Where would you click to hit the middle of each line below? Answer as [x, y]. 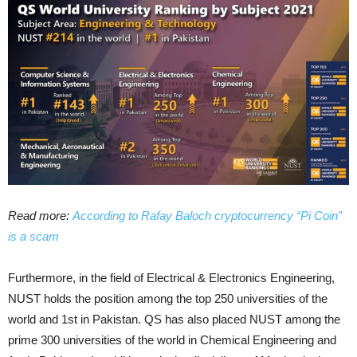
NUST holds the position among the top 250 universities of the [168, 299]
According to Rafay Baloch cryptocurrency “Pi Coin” [207, 216]
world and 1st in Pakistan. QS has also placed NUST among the [174, 320]
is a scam [33, 237]
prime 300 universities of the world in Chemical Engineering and [172, 340]
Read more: [40, 216]
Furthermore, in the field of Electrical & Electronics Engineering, [171, 278]
